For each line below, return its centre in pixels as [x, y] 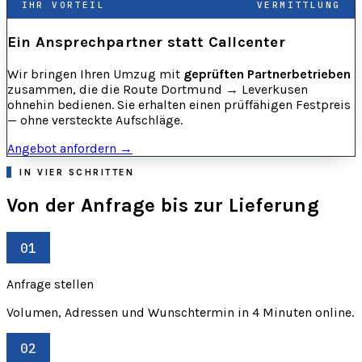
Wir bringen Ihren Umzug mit [95, 74]
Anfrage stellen [50, 284]
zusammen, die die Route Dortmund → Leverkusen [158, 90]
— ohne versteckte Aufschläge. [95, 120]
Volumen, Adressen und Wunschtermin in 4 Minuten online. [180, 312]
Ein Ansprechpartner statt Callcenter [146, 42]
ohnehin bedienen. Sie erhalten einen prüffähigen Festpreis [179, 105]
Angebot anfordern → [70, 149]
